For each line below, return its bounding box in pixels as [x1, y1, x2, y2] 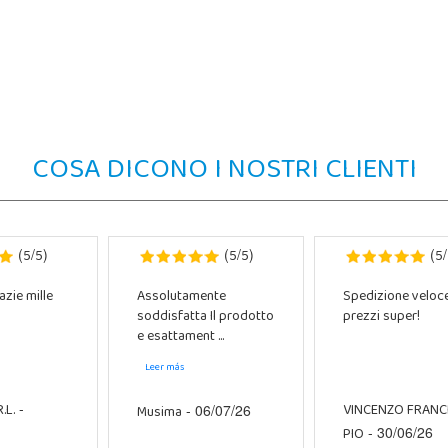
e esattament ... [136, 323, 224, 353]
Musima [136, 399, 182, 429]
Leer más [145, 357, 185, 378]
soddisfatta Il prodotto [136, 303, 274, 333]
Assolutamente [136, 283, 226, 313]
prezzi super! [342, 303, 420, 333]
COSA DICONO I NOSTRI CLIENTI [31, 143, 417, 200]
